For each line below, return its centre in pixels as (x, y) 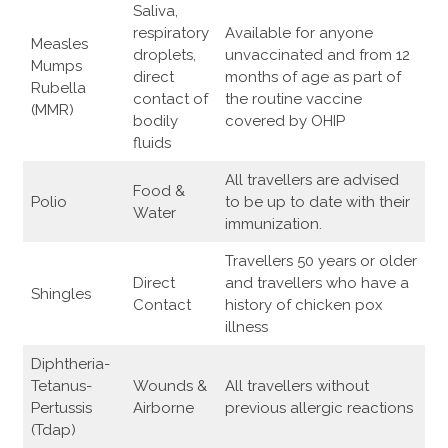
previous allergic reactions (321, 408)
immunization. (275, 224)
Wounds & (170, 386)
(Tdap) (53, 430)
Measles (59, 44)
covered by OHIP (285, 121)
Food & (159, 191)
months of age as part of (313, 77)
